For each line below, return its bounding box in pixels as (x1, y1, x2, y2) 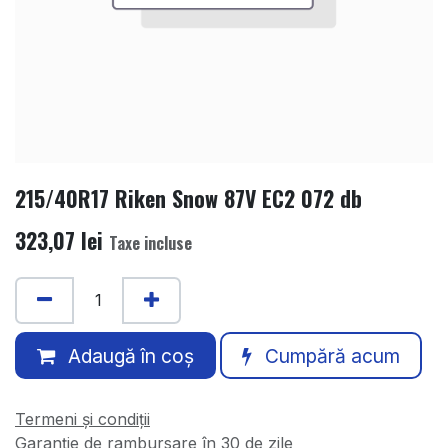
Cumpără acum (260, 343, 400, 368)
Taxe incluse (109, 230, 192, 255)
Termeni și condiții (15, 409, 150, 430)
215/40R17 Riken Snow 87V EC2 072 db (15, 181, 362, 214)
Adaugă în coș (63, 343, 194, 368)
